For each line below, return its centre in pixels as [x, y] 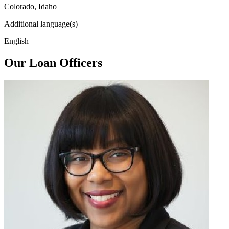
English [16, 41]
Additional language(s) [41, 24]
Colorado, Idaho [30, 6]
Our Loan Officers [53, 63]
